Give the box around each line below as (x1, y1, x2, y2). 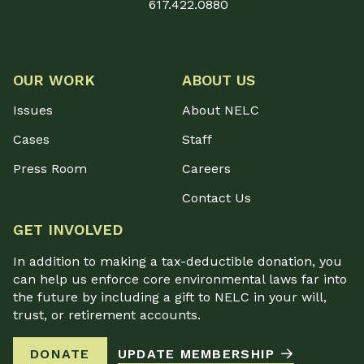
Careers (182, 161, 231, 177)
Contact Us (182, 190, 251, 206)
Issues (13, 102, 53, 119)
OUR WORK (13, 71, 95, 89)
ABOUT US (182, 71, 255, 89)
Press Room (13, 161, 87, 177)
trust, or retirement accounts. (13, 307, 201, 323)
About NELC (182, 102, 259, 119)
